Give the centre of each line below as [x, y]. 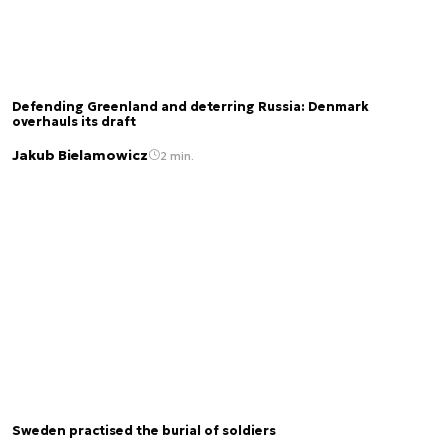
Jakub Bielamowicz [80, 155]
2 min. [177, 155]
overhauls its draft [74, 121]
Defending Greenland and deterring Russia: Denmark [190, 106]
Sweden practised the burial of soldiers [144, 431]
